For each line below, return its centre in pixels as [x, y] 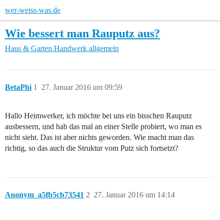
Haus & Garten [28, 49]
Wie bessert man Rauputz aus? [82, 33]
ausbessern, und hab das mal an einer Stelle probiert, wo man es [103, 127]
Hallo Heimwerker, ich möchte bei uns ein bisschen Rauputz [98, 116]
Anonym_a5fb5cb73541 [44, 195]
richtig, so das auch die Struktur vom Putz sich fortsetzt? [92, 148]
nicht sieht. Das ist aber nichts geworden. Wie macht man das [99, 137]
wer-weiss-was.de [33, 10]
